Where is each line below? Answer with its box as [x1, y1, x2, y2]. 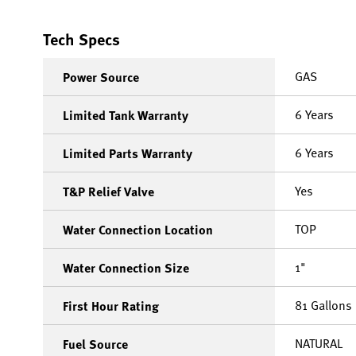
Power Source [63, 68, 139, 87]
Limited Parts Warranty [63, 144, 192, 163]
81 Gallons [295, 296, 352, 315]
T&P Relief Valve [63, 182, 154, 201]
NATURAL [295, 334, 342, 354]
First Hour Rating [63, 296, 159, 315]
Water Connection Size [63, 258, 189, 277]
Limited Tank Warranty [63, 106, 188, 125]
